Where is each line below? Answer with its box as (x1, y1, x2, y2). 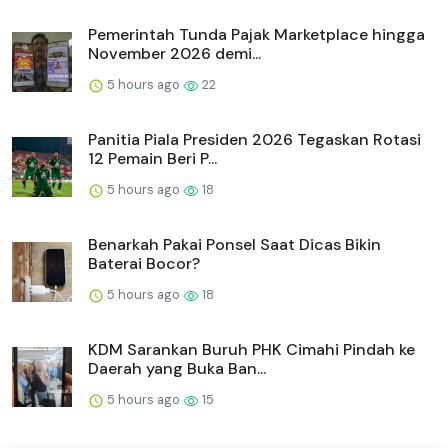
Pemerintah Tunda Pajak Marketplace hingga (88, 24, 425, 46)
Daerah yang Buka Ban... (88, 358, 266, 380)
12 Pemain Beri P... (88, 148, 217, 170)
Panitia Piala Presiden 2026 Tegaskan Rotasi (88, 129, 421, 151)
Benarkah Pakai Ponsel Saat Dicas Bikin (88, 234, 381, 256)
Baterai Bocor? (88, 253, 200, 275)
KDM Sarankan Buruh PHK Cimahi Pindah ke (88, 339, 415, 361)
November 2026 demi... (88, 43, 261, 65)
